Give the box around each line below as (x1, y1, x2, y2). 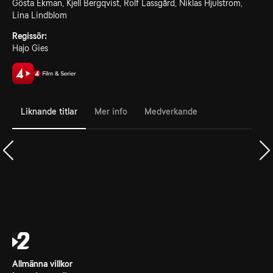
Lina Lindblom (12, 10, 67, 20)
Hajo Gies (12, 43, 48, 53)
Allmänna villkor (12, 259, 73, 269)
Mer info (94, 106, 127, 116)
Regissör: (12, 31, 47, 41)
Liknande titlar (21, 106, 77, 116)
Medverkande (144, 106, 197, 116)
